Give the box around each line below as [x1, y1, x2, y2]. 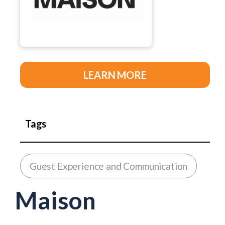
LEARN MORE [83, 69, 147, 81]
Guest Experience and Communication [30, 160, 188, 172]
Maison [15, 186, 96, 214]
